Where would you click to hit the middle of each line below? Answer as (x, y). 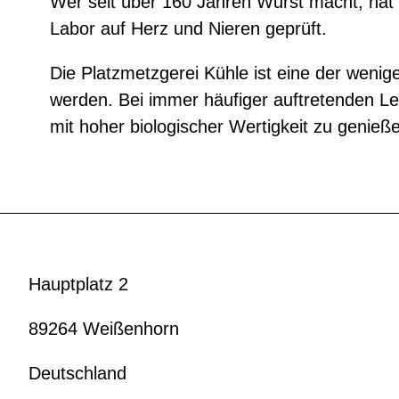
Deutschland (77, 373)
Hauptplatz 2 (78, 284)
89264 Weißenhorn (104, 328)
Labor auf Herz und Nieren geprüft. (188, 28)
